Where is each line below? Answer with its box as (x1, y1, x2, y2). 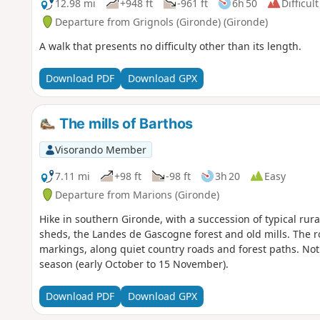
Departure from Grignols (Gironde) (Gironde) (54, 14, 268, 29)
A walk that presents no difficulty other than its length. (39, 39, 301, 53)
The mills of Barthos (56, 114, 194, 132)
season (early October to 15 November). (39, 256, 229, 271)
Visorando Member (54, 142, 146, 156)
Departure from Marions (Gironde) (54, 187, 219, 201)
